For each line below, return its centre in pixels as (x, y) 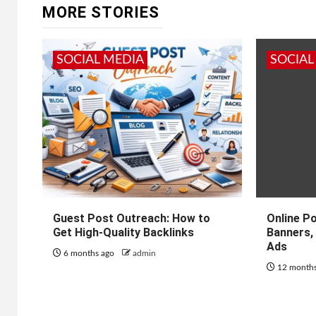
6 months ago (89, 253)
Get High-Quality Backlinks (123, 232)
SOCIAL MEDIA (100, 60)
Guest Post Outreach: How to (132, 218)
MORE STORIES (101, 12)
